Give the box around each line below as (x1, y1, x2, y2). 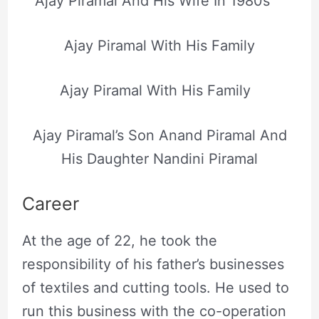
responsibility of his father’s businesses (21, 255, 284, 273)
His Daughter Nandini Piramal (61, 150, 258, 167)
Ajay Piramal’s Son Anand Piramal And (32, 126, 287, 144)
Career (21, 192, 79, 214)
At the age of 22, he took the (21, 231, 217, 249)
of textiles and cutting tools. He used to (21, 278, 289, 296)
